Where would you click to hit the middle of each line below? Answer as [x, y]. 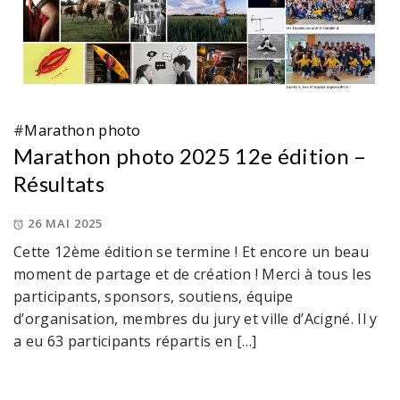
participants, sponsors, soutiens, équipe [154, 297]
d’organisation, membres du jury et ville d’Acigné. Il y [196, 319]
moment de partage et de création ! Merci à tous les [193, 275]
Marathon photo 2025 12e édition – [190, 156]
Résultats [59, 184]
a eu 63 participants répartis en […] [135, 342]
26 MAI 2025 [65, 224]
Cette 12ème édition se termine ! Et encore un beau [192, 252]
